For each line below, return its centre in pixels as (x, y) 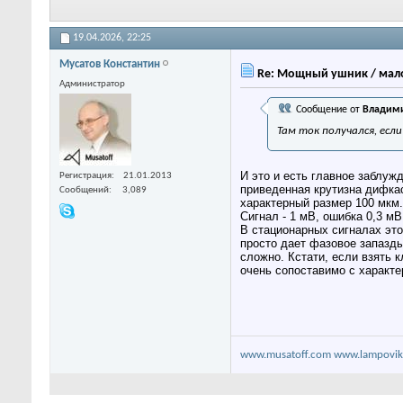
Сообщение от (328, 110)
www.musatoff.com (286, 355)
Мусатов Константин (110, 65)
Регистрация (85, 175)
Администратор (92, 85)
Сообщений (84, 190)
